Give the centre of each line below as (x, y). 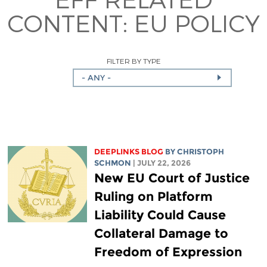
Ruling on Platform (153, 197)
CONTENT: (71, 23)
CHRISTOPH (200, 152)
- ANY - (96, 77)
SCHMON (112, 163)
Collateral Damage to (161, 234)
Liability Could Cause (160, 215)
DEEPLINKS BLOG (128, 152)
